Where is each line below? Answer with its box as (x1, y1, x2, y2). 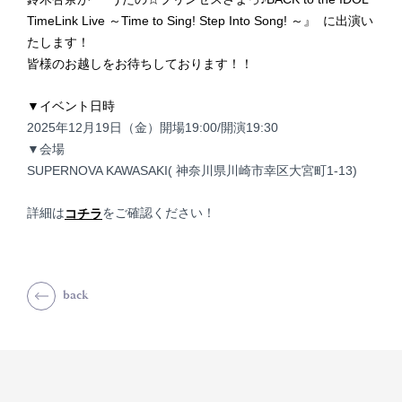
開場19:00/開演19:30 (160, 120, 278, 135)
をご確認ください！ (102, 205, 215, 220)
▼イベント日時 (27, 99, 116, 113)
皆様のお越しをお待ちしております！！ (27, 57, 253, 71)
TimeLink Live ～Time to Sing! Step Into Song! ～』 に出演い (27, 13, 373, 28)
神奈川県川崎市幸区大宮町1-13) (172, 163, 357, 178)
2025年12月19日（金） (27, 120, 160, 135)
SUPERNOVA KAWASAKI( (27, 163, 172, 178)
